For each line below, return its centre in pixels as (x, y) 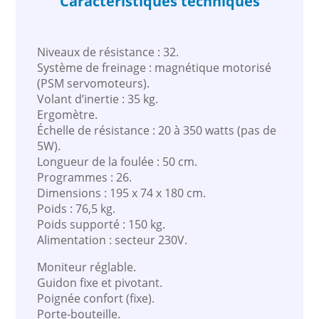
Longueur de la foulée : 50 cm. (117, 162)
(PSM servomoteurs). (94, 84)
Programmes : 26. (85, 178)
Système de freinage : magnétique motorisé (155, 68)
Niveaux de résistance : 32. (108, 52)
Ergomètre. (68, 115)
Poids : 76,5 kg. (77, 209)
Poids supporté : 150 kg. (101, 225)
